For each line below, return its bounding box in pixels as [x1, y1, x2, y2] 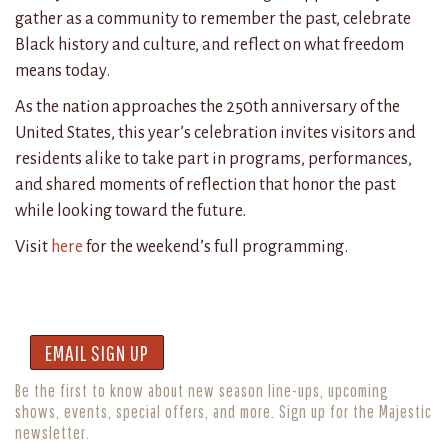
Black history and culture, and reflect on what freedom [15, 34, 404, 54]
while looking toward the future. [15, 200, 246, 220]
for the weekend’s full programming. [83, 236, 348, 256]
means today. [15, 60, 110, 80]
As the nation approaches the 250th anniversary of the [15, 96, 400, 116]
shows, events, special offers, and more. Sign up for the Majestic [15, 400, 432, 421]
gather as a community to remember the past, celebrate [15, 8, 411, 28]
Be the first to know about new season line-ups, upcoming [15, 379, 388, 400]
